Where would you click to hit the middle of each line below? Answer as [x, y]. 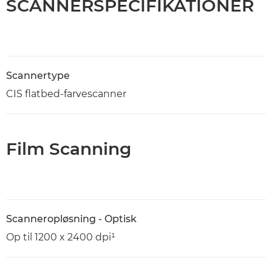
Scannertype [38, 76]
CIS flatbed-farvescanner [66, 94]
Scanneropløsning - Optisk [71, 219]
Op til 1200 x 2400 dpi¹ [61, 237]
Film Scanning [69, 149]
